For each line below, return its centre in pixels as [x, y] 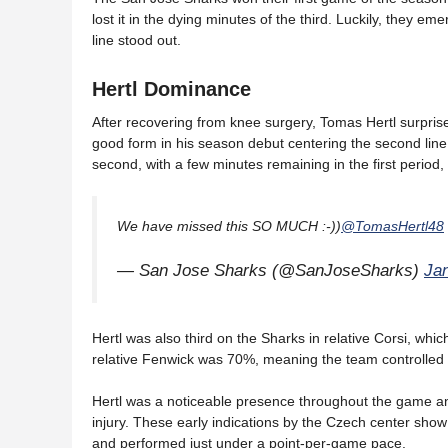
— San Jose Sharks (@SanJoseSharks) [270, 270]
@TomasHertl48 [392, 226]
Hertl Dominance [171, 89]
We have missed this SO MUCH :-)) [229, 226]
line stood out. [136, 40]
